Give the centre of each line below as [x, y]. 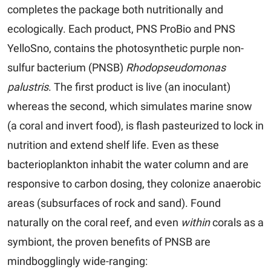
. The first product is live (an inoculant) [139, 87]
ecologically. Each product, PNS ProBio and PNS [121, 28]
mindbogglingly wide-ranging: [77, 261]
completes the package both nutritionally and [115, 9]
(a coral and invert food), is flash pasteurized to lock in [135, 125]
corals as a [237, 222]
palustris [28, 87]
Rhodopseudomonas [176, 67]
